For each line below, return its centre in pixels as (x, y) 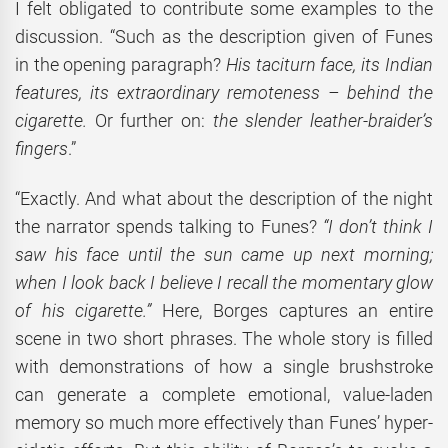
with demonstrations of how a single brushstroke (224, 367)
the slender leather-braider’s (322, 120)
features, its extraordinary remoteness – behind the (224, 92)
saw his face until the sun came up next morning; (224, 255)
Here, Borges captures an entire (297, 311)
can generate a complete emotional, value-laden (224, 395)
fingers (41, 148)
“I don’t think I (377, 227)
